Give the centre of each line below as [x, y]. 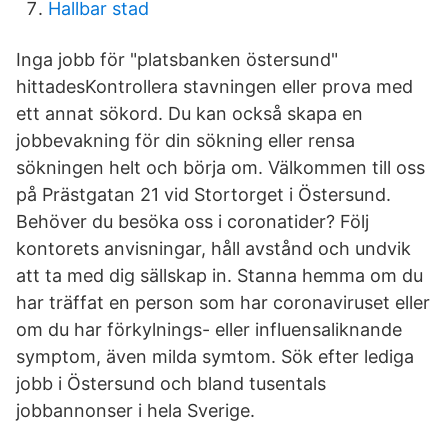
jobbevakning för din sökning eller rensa [185, 140]
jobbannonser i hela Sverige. [135, 410]
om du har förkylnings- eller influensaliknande [209, 329]
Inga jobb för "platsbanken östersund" [177, 59]
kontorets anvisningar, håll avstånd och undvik [213, 248]
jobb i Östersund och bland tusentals [171, 383]
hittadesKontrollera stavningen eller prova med [214, 86]
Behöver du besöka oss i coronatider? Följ [192, 221]
